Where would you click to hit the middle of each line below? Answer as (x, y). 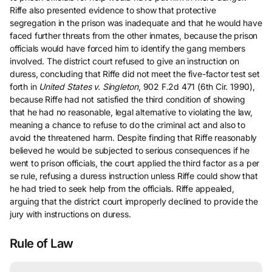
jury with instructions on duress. (70, 214)
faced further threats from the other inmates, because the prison (134, 36)
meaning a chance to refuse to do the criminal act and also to (127, 125)
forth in (25, 87)
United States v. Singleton (89, 87)
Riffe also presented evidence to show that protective (113, 10)
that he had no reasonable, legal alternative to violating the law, (131, 112)
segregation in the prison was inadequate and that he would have (136, 23)
